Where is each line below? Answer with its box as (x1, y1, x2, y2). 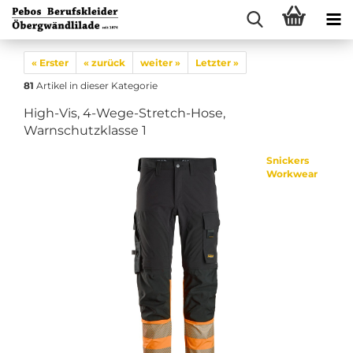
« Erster (32, 57, 69, 69)
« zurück (84, 57, 125, 69)
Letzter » (195, 57, 239, 69)
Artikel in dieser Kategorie (34, 80, 158, 91)
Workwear (266, 168, 318, 180)
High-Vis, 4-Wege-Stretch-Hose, (24, 106, 225, 121)
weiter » (140, 57, 180, 69)
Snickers (266, 154, 309, 166)
